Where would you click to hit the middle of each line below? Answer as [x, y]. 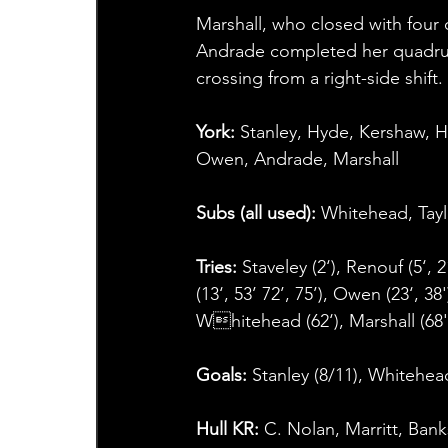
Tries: [218, 267]
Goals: [221, 375]
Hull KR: [227, 429]
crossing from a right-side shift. [319, 78]
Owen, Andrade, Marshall [297, 159]
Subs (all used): [258, 213]
